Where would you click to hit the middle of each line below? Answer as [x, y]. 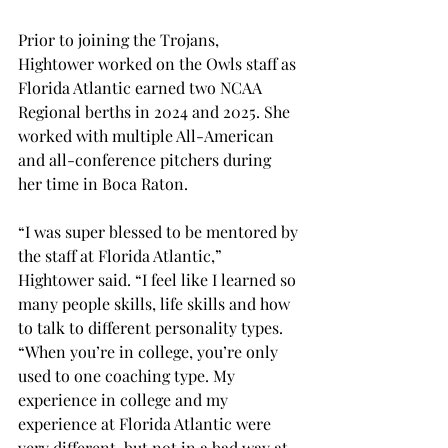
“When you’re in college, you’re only [150, 352]
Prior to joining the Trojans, [120, 40]
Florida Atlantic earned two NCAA [142, 88]
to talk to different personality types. [152, 328]
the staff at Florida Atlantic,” [122, 256]
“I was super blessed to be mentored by [160, 232]
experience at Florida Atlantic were [146, 424]
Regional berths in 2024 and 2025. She [156, 112]
